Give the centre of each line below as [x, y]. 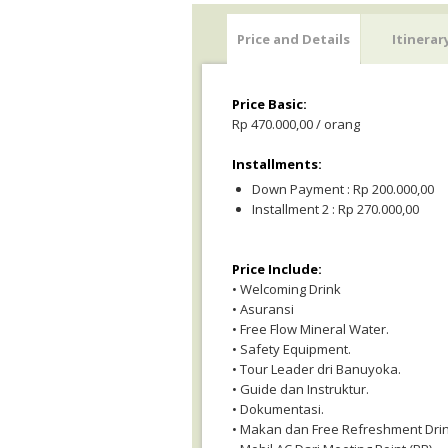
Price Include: [277, 269]
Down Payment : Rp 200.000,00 [343, 189]
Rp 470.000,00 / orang [296, 124]
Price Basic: [269, 104]
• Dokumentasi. [278, 409]
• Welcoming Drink [286, 289]
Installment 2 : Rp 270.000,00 [335, 209]
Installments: [277, 164]
